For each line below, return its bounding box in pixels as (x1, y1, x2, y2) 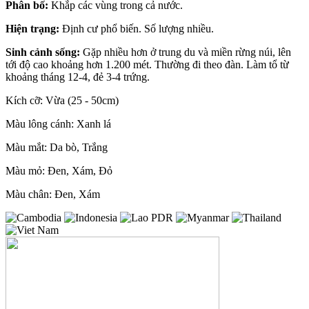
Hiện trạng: (6, 23, 59, 35)
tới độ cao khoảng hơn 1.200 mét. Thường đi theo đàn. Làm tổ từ (6, 59, 289, 71)
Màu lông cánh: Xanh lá (6, 118, 111, 130)
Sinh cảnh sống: (6, 46, 80, 59)
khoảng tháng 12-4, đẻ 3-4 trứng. (6, 71, 150, 83)
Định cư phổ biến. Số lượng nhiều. (59, 23, 214, 35)
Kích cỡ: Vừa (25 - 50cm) (6, 94, 119, 107)
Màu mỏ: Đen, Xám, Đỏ (6, 165, 112, 177)
